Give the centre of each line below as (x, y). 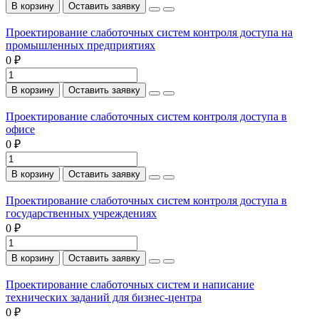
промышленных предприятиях (80, 45)
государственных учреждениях (81, 213)
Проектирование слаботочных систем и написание (130, 284)
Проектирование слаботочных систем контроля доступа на (149, 32)
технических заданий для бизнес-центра (104, 297)
